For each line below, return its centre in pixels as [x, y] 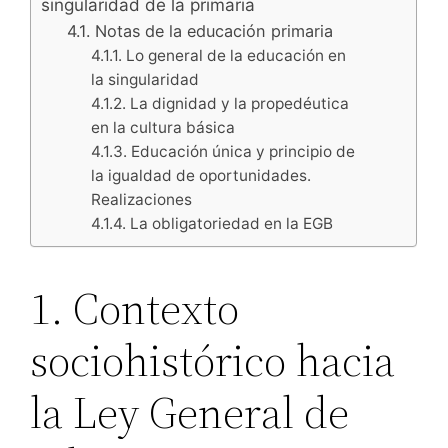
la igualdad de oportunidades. [201, 175]
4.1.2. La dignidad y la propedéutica [220, 103]
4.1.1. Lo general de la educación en [219, 55]
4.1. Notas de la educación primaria [200, 30]
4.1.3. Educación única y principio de [223, 151]
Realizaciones [142, 199]
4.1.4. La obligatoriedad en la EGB [212, 223]
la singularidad [145, 79]
